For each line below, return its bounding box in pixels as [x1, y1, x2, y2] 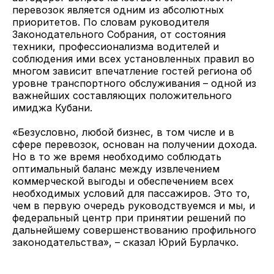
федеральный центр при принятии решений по [12, 212, 246, 224]
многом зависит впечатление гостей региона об [12, 65, 252, 77]
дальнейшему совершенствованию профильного [12, 224, 256, 236]
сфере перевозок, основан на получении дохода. [12, 138, 257, 150]
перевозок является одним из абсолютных [12, 4, 224, 16]
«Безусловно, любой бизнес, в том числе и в [12, 126, 234, 138]
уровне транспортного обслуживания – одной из [12, 77, 256, 89]
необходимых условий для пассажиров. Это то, [12, 187, 250, 199]
